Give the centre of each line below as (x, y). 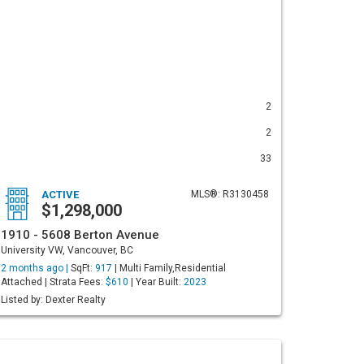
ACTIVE (60, 195)
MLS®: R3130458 (230, 194)
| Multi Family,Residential (169, 268)
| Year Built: (156, 282)
